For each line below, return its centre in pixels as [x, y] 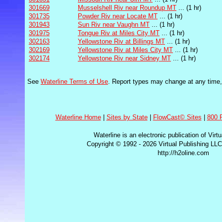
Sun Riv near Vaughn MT [114, 25]
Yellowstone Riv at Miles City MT [125, 50]
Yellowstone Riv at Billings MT [121, 41]
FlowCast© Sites [177, 117]
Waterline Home [78, 117]
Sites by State [127, 117]
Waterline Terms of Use [74, 82]
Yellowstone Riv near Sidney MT [124, 58]
